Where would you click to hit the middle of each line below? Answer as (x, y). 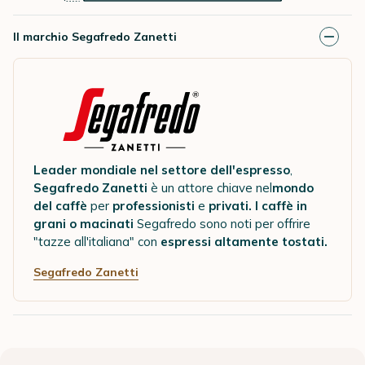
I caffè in (281, 206)
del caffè (60, 206)
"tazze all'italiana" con (95, 242)
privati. (232, 206)
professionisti (154, 206)
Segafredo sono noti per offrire (222, 224)
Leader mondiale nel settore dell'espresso (162, 170)
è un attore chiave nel (210, 188)
